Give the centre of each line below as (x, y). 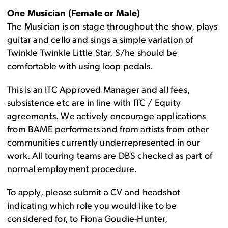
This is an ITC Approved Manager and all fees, (99, 91)
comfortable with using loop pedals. (80, 67)
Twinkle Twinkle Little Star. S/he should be (92, 54)
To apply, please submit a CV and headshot (94, 193)
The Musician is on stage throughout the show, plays (112, 27)
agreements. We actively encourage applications (107, 117)
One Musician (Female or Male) (74, 14)
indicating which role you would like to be (92, 207)
